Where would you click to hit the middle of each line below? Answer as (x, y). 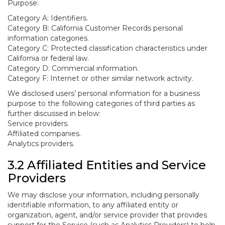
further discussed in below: (54, 114)
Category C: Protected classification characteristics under (107, 48)
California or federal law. (48, 58)
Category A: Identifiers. (48, 18)
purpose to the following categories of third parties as (101, 103)
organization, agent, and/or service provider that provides (107, 215)
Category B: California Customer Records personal (95, 28)
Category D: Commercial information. (73, 68)
